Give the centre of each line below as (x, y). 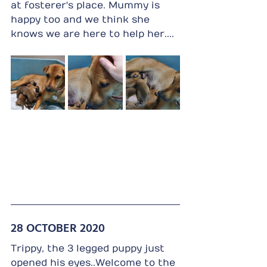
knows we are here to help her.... (92, 34)
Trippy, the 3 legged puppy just (89, 248)
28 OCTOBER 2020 (58, 227)
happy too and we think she (82, 19)
